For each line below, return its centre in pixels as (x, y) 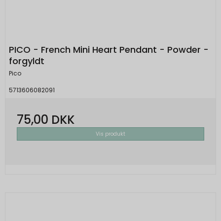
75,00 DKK (46, 119)
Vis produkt (110, 134)
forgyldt (27, 61)
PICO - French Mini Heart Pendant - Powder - (109, 50)
